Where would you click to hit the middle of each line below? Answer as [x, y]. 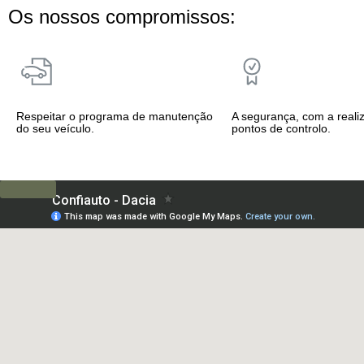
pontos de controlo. [281, 129]
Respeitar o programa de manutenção [115, 117]
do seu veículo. [55, 129]
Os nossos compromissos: [122, 17]
